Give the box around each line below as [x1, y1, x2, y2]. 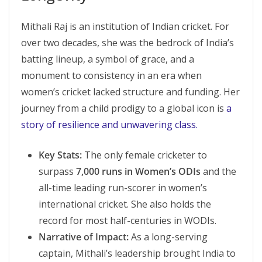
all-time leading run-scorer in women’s [39, 181, 207, 194]
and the [201, 165, 236, 178]
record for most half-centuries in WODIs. [39, 214, 216, 227]
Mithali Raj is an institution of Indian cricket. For [21, 20, 229, 33]
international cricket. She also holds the [39, 198, 211, 211]
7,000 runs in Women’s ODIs [76, 165, 201, 178]
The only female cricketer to [82, 149, 207, 161]
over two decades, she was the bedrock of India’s [21, 36, 234, 49]
